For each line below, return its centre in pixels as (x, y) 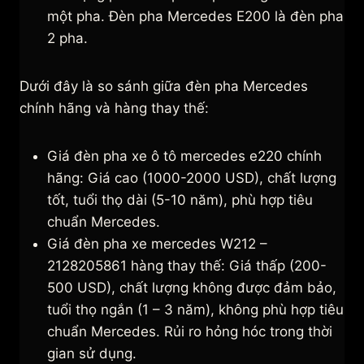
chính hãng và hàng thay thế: (114, 108)
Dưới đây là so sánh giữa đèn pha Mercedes (164, 87)
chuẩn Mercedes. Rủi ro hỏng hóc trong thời (190, 332)
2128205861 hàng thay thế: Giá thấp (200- (187, 266)
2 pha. (67, 39)
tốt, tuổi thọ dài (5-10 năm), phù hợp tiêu (180, 200)
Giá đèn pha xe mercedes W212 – (157, 244)
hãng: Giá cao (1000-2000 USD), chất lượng (192, 178)
